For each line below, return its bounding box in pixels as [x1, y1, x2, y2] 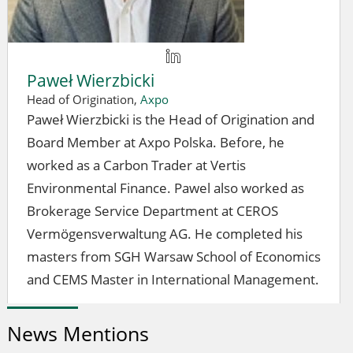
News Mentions [7, 320, 149, 347]
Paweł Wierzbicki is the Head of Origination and [27, 110, 314, 128]
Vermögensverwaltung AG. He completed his [27, 225, 303, 243]
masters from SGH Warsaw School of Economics [27, 247, 321, 266]
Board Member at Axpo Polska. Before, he [27, 133, 284, 151]
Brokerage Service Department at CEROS [27, 202, 278, 220]
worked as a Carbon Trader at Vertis [27, 156, 246, 174]
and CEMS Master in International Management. [27, 270, 319, 288]
